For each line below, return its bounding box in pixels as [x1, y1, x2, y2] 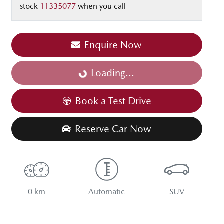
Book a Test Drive [75, 95, 151, 107]
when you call [78, 1, 126, 11]
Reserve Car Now [75, 123, 152, 135]
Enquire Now [84, 39, 142, 51]
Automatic [88, 187, 125, 197]
